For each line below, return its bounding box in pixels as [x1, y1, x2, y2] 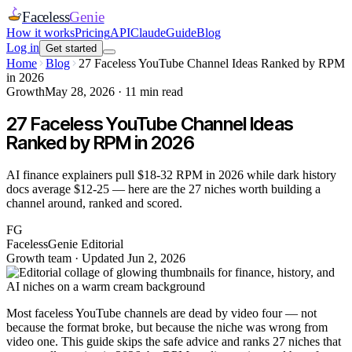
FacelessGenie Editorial [6, 236, 123, 251]
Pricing [75, 26, 110, 39]
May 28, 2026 [45, 85, 115, 98]
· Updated [71, 251, 127, 265]
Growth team [6, 251, 71, 265]
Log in [6, 41, 39, 54]
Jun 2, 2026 [127, 251, 185, 265]
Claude [130, 26, 166, 39]
